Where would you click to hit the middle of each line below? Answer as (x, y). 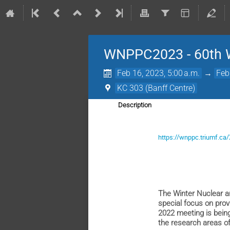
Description (135, 105)
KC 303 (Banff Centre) (156, 88)
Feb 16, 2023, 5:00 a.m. (159, 73)
